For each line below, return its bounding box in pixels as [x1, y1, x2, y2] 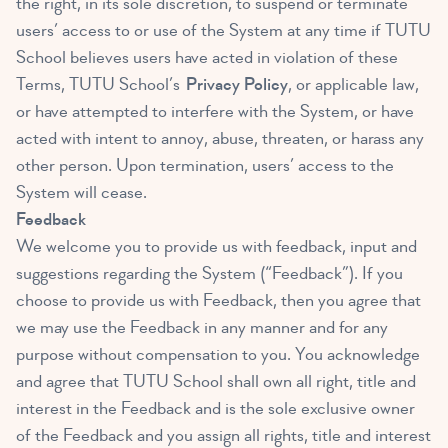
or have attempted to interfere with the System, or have [16, 100, 414, 124]
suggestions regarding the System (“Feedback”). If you [16, 262, 403, 286]
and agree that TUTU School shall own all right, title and [16, 370, 416, 394]
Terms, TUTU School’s [16, 73, 186, 97]
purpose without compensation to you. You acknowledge [16, 343, 420, 367]
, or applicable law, [288, 73, 419, 97]
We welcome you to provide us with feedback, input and [16, 235, 417, 259]
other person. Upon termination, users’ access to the [16, 154, 394, 178]
